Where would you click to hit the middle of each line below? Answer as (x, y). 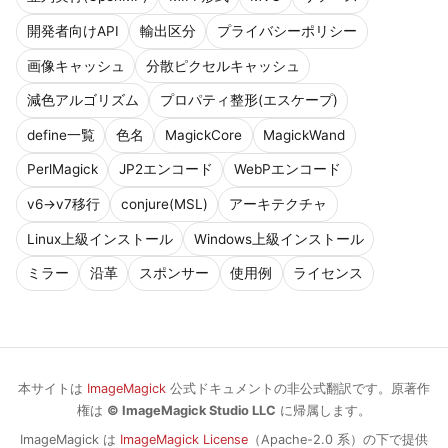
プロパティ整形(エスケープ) (248, 100)
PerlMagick (62, 169)
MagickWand (304, 134)
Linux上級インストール (99, 238)
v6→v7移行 (63, 204)
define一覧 (60, 134)
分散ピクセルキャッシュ (222, 65)
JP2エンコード (165, 169)
